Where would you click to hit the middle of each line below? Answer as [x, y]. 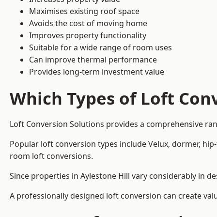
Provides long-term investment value [97, 72]
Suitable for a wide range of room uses [101, 48]
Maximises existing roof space [84, 11]
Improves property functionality [88, 36]
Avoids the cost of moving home [88, 23]
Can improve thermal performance [93, 60]
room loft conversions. [52, 156]
